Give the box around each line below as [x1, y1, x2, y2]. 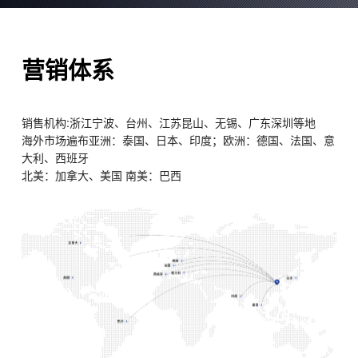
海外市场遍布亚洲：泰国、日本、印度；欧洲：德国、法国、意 [21, 131, 335, 148]
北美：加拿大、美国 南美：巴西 [21, 166, 181, 183]
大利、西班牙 [21, 149, 89, 165]
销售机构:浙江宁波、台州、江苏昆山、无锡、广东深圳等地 [21, 113, 316, 130]
